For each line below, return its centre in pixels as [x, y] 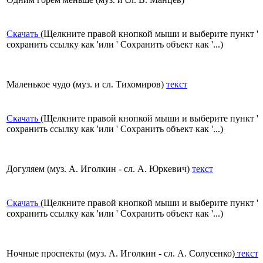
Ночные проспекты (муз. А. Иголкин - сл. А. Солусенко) [121, 254]
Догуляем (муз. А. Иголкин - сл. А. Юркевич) [99, 169]
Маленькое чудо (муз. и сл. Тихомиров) [86, 85]
